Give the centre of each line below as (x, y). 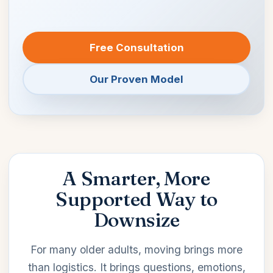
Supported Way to (136, 199)
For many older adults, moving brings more (136, 250)
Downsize (136, 219)
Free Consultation (136, 47)
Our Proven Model (136, 79)
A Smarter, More (136, 178)
